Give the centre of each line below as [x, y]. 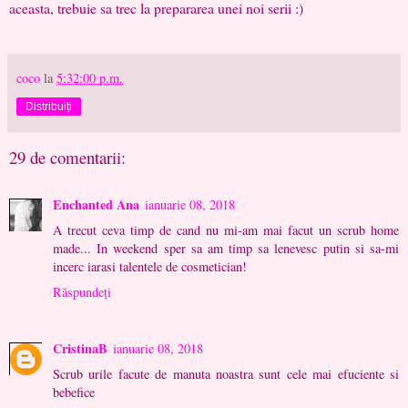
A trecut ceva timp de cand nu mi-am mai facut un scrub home [226, 230]
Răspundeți [82, 292]
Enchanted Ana [96, 205]
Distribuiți [49, 106]
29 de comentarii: [67, 157]
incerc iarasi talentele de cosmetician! [150, 267]
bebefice [74, 393]
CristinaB [80, 349]
